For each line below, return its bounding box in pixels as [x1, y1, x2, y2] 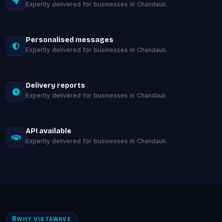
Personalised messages [26, 36, 113, 44]
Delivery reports [26, 81, 85, 90]
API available [26, 127, 71, 135]
